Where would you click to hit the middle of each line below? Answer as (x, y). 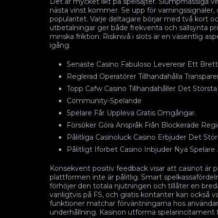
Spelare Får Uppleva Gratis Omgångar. (131, 113)
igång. (60, 45)
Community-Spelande (104, 100)
